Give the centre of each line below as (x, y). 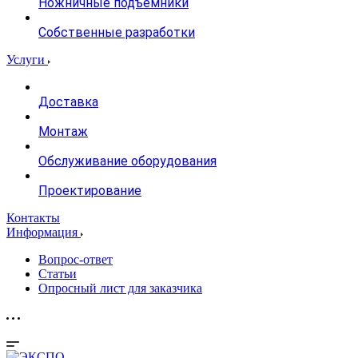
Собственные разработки (117, 32)
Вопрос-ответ (76, 259)
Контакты (33, 218)
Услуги (27, 60)
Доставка (68, 102)
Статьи (58, 274)
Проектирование (90, 191)
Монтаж (63, 131)
